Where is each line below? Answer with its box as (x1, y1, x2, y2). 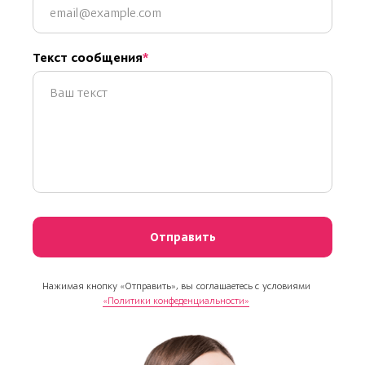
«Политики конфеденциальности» (103, 294, 249, 306)
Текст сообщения (33, 49, 143, 65)
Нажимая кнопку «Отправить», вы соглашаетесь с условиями (42, 279, 310, 292)
